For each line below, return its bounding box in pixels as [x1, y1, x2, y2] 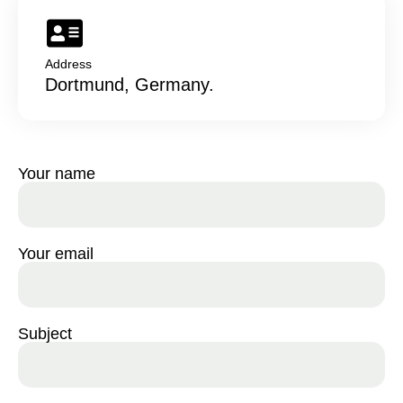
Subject [18, 324, 72, 343]
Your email [18, 244, 94, 263]
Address [45, 56, 92, 71]
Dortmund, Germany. [45, 74, 214, 94]
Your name [18, 164, 95, 183]
